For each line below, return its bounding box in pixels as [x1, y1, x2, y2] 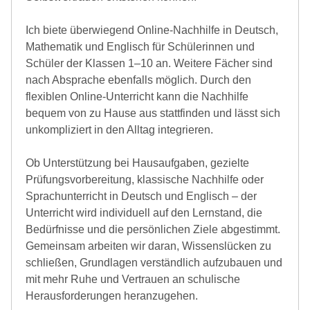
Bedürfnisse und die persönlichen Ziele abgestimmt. [26, 223, 280, 235]
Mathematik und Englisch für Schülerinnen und [26, 40, 255, 53]
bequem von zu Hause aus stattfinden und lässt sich [26, 107, 280, 119]
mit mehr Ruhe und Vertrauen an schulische [26, 273, 240, 285]
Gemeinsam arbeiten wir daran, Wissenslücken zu [26, 239, 271, 252]
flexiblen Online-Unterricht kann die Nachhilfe [26, 90, 248, 102]
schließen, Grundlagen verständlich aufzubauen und [26, 256, 282, 268]
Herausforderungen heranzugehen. [26, 289, 198, 302]
